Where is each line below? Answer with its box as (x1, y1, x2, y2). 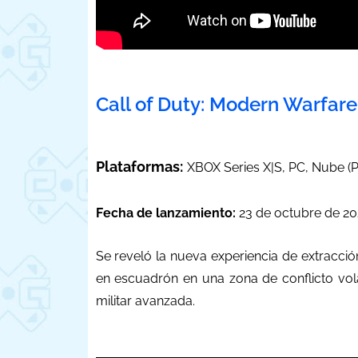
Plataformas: (95, 158, 183, 176)
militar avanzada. (95, 293, 195, 309)
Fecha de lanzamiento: (95, 205, 236, 221)
